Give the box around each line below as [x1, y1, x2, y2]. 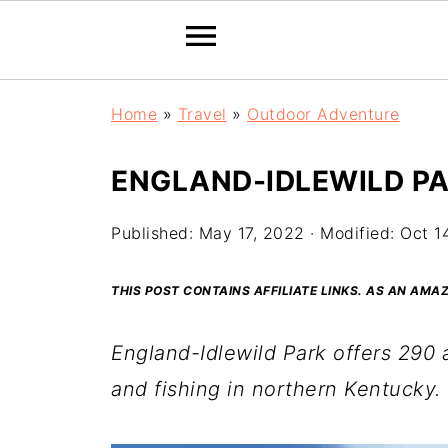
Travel [177, 104, 227, 124]
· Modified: [304, 223, 400, 243]
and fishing [111, 377, 221, 401]
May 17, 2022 [198, 223, 305, 243]
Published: [111, 223, 199, 243]
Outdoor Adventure [247, 104, 400, 124]
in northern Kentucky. [227, 377, 441, 401]
